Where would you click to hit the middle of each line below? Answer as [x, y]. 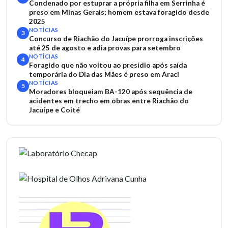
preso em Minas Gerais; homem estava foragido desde [119, 12]
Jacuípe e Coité [54, 110]
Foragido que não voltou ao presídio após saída [108, 65]
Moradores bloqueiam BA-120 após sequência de [111, 92]
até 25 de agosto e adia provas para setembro [105, 48]
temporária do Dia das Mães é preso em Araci [104, 74]
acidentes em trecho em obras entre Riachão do [109, 101]
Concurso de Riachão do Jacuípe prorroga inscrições [116, 39]
